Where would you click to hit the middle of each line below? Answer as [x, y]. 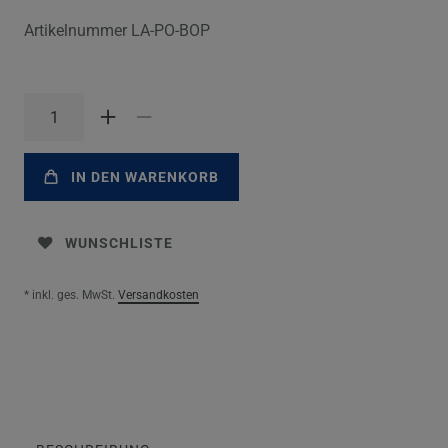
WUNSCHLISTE [119, 243]
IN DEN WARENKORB [145, 177]
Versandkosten [158, 295]
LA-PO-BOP [170, 31]
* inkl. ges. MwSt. [71, 295]
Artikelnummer [77, 31]
